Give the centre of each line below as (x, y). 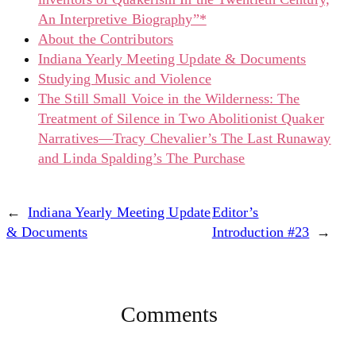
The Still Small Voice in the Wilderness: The (169, 98)
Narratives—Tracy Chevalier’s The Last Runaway (185, 138)
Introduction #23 (261, 232)
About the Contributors (106, 39)
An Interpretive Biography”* (122, 19)
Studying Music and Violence (125, 78)
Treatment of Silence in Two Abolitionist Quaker (181, 118)
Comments (169, 314)
